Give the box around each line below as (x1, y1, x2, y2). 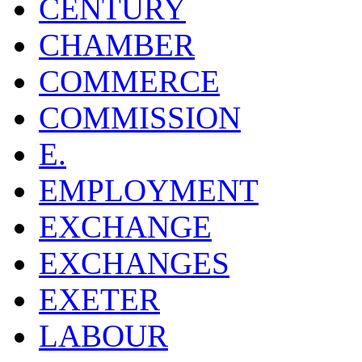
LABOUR (39, 318, 168, 353)
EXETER (39, 281, 160, 317)
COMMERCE (39, 63, 220, 99)
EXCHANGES (39, 245, 229, 280)
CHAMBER (39, 27, 195, 62)
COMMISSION (39, 99, 241, 135)
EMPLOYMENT (39, 172, 259, 208)
